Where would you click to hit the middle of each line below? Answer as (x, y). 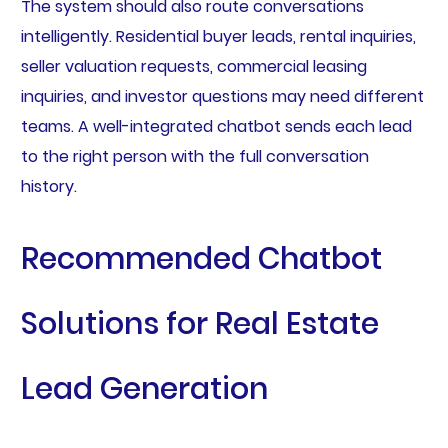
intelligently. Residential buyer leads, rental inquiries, (218, 36)
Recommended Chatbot (201, 258)
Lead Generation (144, 388)
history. (48, 186)
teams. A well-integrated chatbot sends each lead (216, 126)
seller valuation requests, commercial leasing (193, 66)
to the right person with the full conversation (194, 156)
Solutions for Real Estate (199, 323)
